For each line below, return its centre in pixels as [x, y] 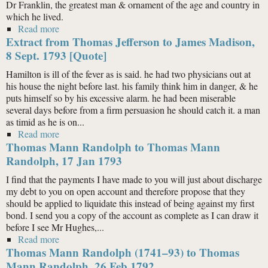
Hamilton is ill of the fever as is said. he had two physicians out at [128, 74]
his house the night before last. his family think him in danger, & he [132, 86]
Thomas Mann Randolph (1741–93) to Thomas [123, 252]
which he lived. [35, 16]
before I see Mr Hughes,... [55, 227]
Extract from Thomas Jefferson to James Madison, [130, 42]
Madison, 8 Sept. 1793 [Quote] [118, 146]
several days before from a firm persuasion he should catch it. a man [133, 110]
